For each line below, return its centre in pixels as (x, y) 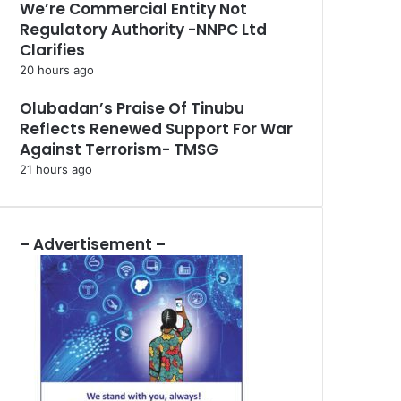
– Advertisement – (93, 245)
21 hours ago (56, 170)
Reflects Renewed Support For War (156, 129)
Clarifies (52, 51)
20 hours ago (57, 70)
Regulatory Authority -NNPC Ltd (143, 30)
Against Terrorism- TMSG (119, 150)
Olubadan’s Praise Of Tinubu (132, 109)
